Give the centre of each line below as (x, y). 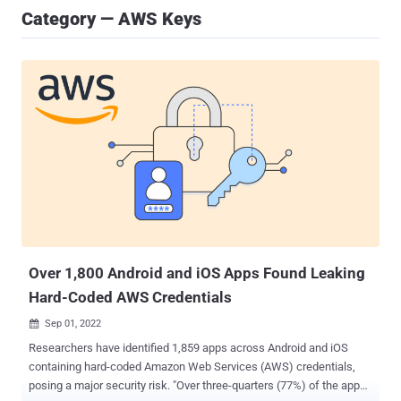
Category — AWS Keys (111, 19)
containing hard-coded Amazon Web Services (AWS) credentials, (192, 367)
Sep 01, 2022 (73, 324)
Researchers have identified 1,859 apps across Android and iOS (188, 348)
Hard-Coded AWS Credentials (130, 298)
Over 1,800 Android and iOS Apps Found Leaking (197, 273)
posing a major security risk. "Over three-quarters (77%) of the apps (101, 386)
